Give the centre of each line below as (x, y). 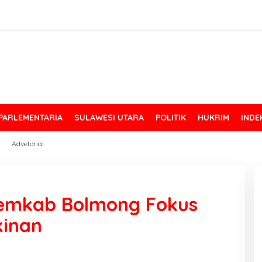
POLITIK (171, 118)
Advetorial (28, 144)
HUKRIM (213, 118)
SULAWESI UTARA (109, 118)
